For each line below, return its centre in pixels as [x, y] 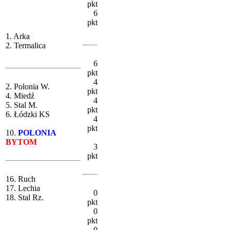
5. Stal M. [22, 105]
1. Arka [18, 36]
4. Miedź [20, 96]
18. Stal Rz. [25, 198]
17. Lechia [23, 188]
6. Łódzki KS [28, 114]
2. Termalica [26, 46]
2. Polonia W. [28, 87]
